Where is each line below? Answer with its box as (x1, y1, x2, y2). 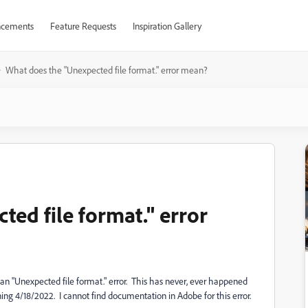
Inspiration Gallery (132, 20, 201, 32)
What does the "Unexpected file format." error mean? (5, 64, 208, 76)
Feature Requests (49, 20, 116, 32)
